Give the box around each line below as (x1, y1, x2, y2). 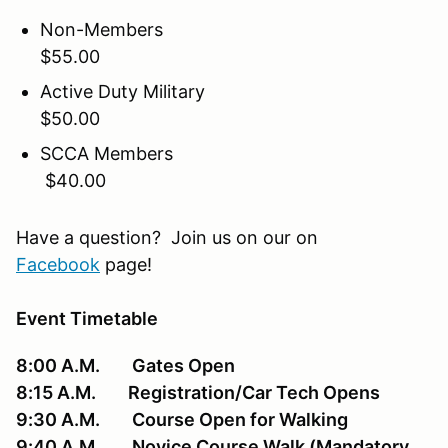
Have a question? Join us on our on (16, 226, 318, 248)
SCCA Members (40, 142, 398, 164)
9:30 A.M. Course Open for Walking (16, 408, 348, 430)
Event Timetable (16, 307, 158, 329)
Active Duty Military (40, 80, 410, 102)
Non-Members (40, 18, 408, 40)
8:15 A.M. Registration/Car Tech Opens (16, 381, 380, 403)
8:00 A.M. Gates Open (16, 354, 235, 376)
